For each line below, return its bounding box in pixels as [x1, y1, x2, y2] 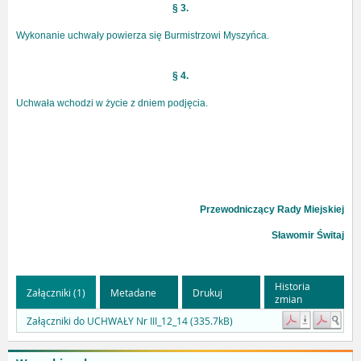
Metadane [110, 285, 156, 299]
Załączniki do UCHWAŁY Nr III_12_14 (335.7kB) [27, 314, 233, 328]
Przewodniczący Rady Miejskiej [200, 204, 344, 216]
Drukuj [193, 285, 222, 299]
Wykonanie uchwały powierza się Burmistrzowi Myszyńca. [16, 30, 269, 42]
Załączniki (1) [27, 285, 85, 299]
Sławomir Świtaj [272, 230, 344, 242]
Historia [275, 279, 310, 293]
